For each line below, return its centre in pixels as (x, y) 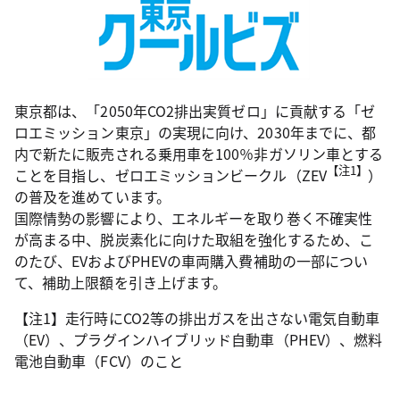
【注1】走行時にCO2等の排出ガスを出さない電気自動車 (197, 318)
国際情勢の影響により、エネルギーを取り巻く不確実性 (193, 218)
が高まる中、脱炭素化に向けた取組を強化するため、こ (194, 239)
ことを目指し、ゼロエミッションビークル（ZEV (171, 175)
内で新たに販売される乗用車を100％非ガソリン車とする (199, 154)
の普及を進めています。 (92, 196)
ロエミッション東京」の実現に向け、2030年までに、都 (196, 132)
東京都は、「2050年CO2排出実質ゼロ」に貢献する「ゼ (195, 111)
